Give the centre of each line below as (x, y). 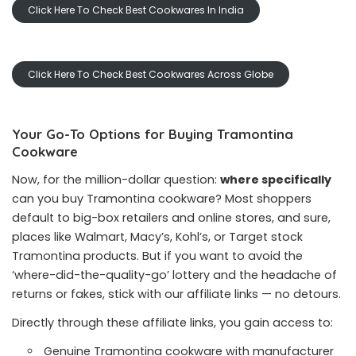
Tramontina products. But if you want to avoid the (157, 256)
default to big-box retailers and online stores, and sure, (171, 218)
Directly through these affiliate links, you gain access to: (172, 323)
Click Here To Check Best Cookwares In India (136, 10)
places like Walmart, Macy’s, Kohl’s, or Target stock (157, 237)
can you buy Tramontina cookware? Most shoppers (162, 199)
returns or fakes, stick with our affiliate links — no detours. (176, 294)
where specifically (276, 180)
